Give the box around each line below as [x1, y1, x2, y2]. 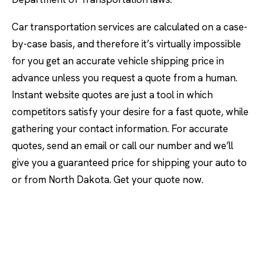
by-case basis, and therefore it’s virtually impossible [12, 37, 241, 50]
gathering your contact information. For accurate [12, 122, 228, 135]
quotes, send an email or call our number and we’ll [12, 139, 233, 152]
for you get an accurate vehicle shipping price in [12, 54, 224, 67]
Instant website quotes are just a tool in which [12, 88, 213, 101]
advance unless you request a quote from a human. [12, 71, 237, 84]
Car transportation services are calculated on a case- [12, 20, 247, 33]
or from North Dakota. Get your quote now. [12, 173, 204, 186]
